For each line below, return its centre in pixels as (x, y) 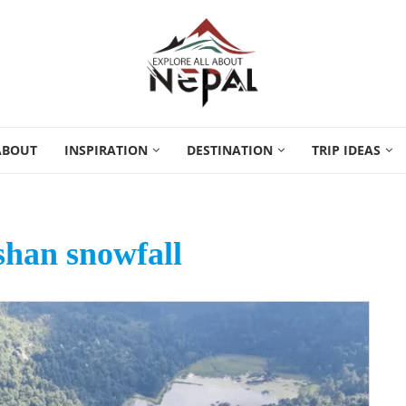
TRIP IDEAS (346, 150)
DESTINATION (230, 150)
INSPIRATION (106, 150)
